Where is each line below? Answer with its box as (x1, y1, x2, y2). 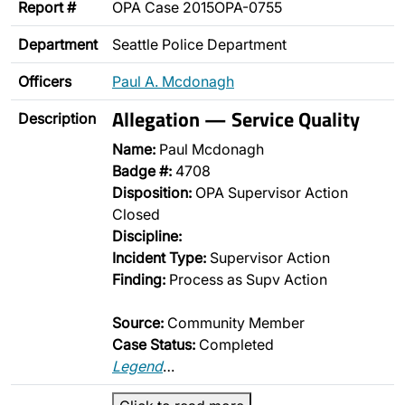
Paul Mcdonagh (155, 140, 264, 158)
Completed (195, 335, 274, 353)
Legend (112, 357, 163, 375)
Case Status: (112, 335, 195, 353)
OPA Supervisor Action (192, 184, 348, 202)
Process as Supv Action (165, 270, 327, 288)
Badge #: (112, 162, 172, 180)
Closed (112, 205, 160, 223)
